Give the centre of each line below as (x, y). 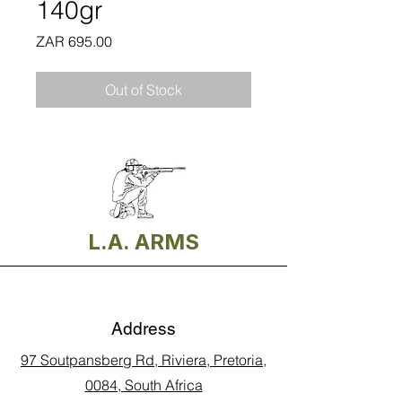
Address (144, 328)
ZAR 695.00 (74, 41)
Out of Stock (144, 89)
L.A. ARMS (144, 241)
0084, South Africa (144, 385)
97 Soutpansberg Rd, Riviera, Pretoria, (144, 359)
